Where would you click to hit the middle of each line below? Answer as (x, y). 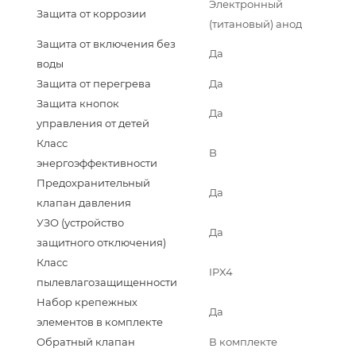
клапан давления (84, 203)
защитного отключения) (101, 243)
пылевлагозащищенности (107, 282)
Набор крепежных (87, 302)
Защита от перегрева (94, 84)
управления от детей (93, 124)
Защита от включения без (106, 44)
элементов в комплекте (100, 322)
